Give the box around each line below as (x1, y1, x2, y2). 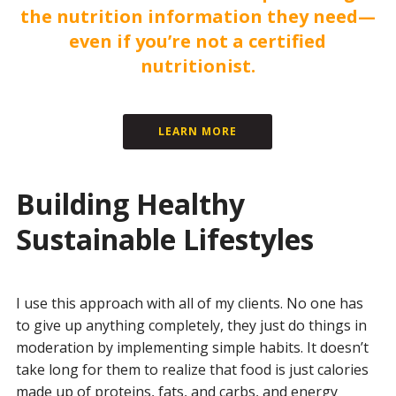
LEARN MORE (158, 123, 238, 139)
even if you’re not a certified (69, 28, 327, 53)
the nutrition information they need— (19, 4, 376, 28)
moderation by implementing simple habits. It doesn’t (15, 337, 369, 357)
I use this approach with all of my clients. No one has (15, 293, 363, 313)
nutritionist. (140, 53, 255, 78)
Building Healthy (15, 184, 245, 223)
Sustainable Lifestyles (15, 219, 314, 258)
